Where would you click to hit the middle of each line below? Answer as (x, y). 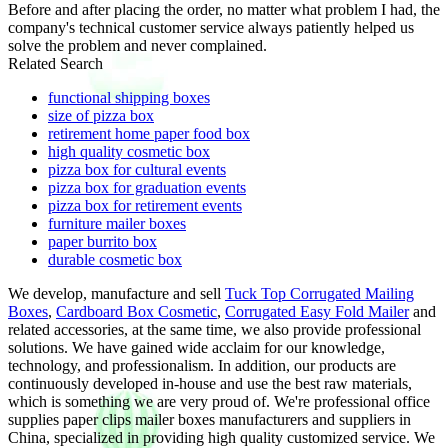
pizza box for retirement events (145, 205)
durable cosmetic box (115, 259)
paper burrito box (102, 241)
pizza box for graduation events (147, 187)
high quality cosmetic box (129, 151)
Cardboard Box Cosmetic (136, 311)
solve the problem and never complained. (137, 45)
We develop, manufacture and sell (116, 293)
